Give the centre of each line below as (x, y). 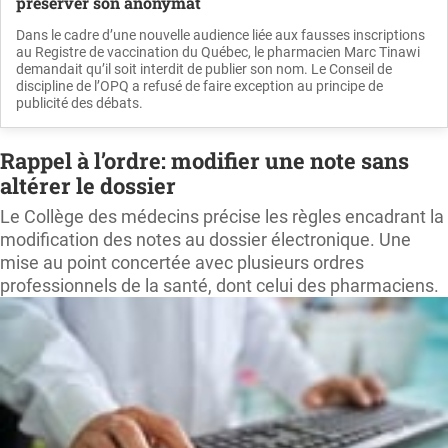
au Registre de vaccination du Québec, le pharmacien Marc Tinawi (218, 51)
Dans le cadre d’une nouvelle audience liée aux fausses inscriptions (220, 34)
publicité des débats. (79, 102)
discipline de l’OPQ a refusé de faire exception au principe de (199, 85)
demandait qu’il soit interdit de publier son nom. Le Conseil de (204, 68)
